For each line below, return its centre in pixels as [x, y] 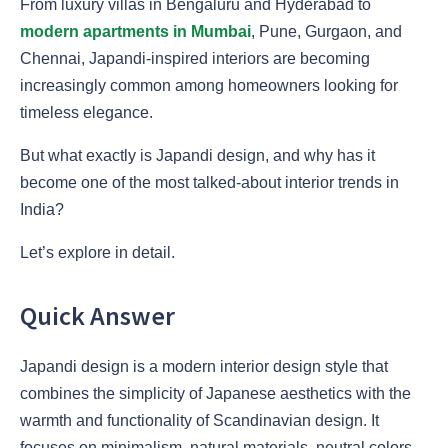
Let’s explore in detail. [97, 253]
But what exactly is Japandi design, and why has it [197, 156]
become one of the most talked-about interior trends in [209, 183]
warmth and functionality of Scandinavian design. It [199, 420]
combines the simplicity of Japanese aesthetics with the [215, 393]
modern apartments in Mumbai [135, 32]
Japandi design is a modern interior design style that [204, 366]
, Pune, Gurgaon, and [326, 32]
